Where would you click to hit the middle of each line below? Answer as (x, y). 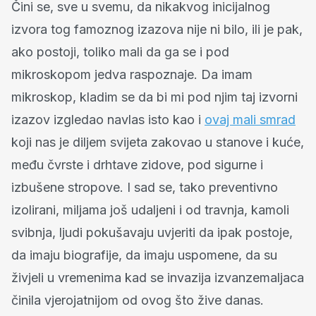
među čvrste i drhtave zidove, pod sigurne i (137, 164)
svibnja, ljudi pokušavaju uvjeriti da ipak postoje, (152, 232)
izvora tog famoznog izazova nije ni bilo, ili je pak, (157, 29)
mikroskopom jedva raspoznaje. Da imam (132, 74)
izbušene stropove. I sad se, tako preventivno (145, 187)
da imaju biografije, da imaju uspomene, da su (144, 255)
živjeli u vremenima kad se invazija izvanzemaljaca (158, 277)
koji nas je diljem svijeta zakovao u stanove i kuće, (158, 142)
